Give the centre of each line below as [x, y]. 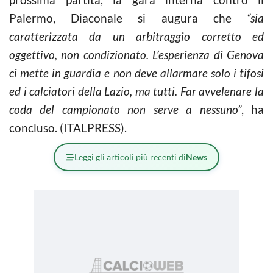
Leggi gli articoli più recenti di [130, 157]
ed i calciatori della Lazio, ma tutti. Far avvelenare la [136, 91]
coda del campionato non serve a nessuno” [125, 109]
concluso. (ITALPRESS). [68, 127]
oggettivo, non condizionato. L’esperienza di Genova [136, 54]
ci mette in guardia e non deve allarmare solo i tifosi [136, 73]
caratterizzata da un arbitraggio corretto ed [136, 36]
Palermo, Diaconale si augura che [120, 18]
